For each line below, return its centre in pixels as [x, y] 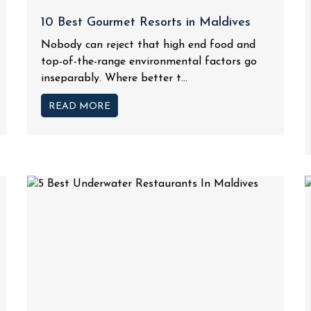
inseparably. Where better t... [114, 78]
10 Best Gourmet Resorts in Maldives [145, 22]
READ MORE [79, 106]
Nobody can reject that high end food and [148, 45]
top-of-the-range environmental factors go [149, 61]
